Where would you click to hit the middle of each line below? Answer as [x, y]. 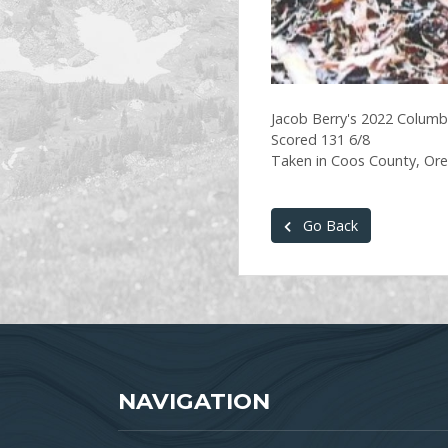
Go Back [328, 226]
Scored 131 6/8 [320, 140]
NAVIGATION [194, 401]
